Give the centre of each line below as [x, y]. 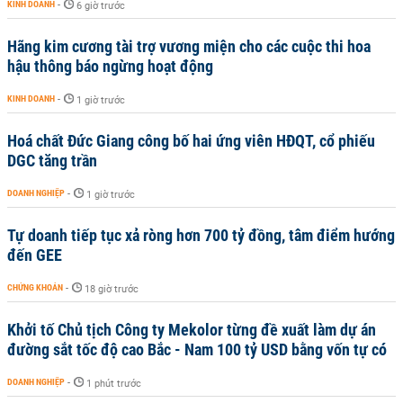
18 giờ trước [112, 289]
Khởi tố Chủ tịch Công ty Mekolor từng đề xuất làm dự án [192, 330]
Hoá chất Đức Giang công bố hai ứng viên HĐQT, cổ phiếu [191, 141]
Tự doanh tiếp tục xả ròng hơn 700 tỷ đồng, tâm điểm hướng [201, 235]
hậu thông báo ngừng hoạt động [110, 66]
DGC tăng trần [52, 161]
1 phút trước [114, 384]
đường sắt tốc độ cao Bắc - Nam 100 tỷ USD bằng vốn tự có [197, 349]
